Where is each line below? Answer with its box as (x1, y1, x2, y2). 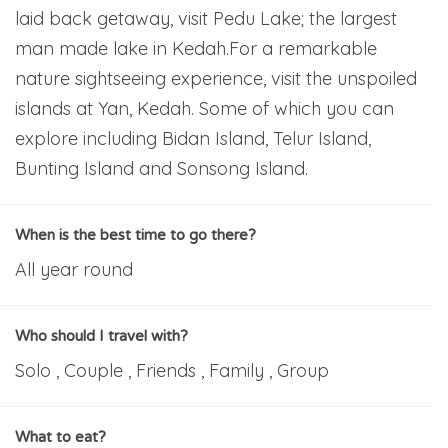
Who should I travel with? (15, 326, 188, 345)
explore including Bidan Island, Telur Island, (15, 126, 371, 150)
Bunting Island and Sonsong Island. (15, 156, 308, 180)
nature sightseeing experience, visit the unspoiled (15, 66, 417, 90)
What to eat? (15, 427, 106, 446)
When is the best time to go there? (15, 225, 256, 244)
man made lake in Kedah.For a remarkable (15, 36, 377, 60)
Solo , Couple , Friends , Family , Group (15, 358, 329, 382)
